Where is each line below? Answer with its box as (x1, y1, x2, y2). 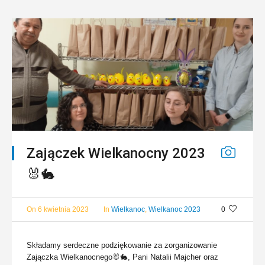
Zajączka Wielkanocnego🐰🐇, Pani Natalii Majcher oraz (27, 252, 219, 261)
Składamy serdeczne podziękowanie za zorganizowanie (27, 240, 218, 250)
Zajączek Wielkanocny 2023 (27, 144, 205, 161)
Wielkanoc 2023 (148, 205, 201, 214)
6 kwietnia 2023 (38, 205, 89, 214)
